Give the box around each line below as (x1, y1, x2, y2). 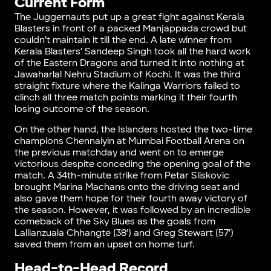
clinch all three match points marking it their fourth (14, 91, 237, 103)
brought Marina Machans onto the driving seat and (14, 181, 240, 193)
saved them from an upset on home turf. (14, 238, 197, 250)
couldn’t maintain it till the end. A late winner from (14, 34, 232, 46)
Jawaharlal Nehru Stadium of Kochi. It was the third (14, 68, 241, 80)
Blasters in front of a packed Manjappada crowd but (14, 22, 247, 34)
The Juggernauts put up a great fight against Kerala (14, 11, 244, 23)
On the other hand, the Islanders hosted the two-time (14, 123, 252, 135)
